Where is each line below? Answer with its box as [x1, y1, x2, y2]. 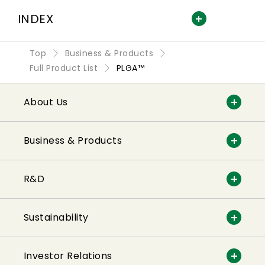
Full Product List [30, 62, 98, 74]
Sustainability [24, 210, 89, 224]
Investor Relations [24, 248, 112, 263]
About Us [24, 95, 68, 109]
